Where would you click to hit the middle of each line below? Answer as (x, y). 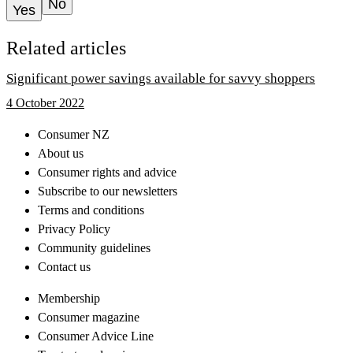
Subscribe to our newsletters (108, 191)
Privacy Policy (74, 229)
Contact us (64, 266)
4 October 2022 (45, 102)
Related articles (66, 48)
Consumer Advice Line (96, 336)
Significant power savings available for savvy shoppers (161, 79)
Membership (69, 298)
